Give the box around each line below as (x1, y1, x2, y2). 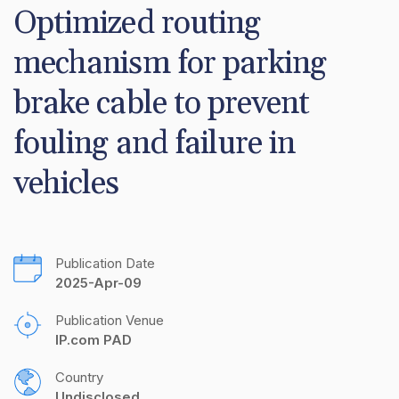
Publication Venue (55, 312, 164, 330)
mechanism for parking (13, 43, 327, 84)
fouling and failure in (13, 123, 296, 164)
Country (55, 369, 103, 387)
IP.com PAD (55, 331, 132, 349)
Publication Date (55, 255, 155, 273)
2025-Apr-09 (55, 274, 142, 292)
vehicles (13, 163, 119, 204)
